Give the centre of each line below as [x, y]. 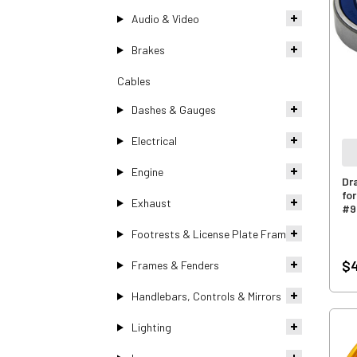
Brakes [148, 49]
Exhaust [151, 202]
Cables [134, 80]
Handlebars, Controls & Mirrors [206, 296]
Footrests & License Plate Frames [214, 233]
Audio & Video [165, 18]
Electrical [154, 140]
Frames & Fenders [175, 265]
